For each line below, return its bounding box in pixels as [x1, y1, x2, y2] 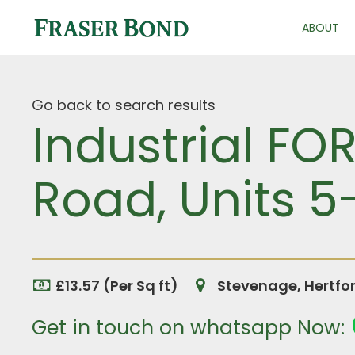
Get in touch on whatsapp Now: [32, 314, 345, 342]
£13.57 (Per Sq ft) [55, 276, 178, 296]
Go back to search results [32, 95, 216, 115]
